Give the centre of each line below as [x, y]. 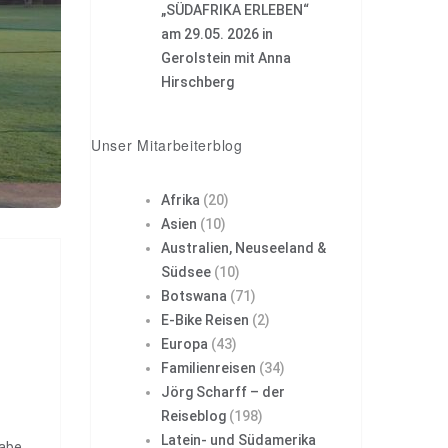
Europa [184, 344]
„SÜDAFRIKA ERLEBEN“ [235, 10]
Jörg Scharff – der [223, 392]
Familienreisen [208, 368]
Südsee [186, 272]
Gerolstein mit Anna [226, 58]
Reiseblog [193, 416]
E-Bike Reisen [205, 320]
